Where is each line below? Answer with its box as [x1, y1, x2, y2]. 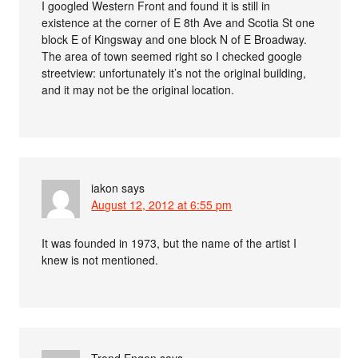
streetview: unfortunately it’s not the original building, [42, 65, 307, 82]
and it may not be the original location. [42, 82, 235, 98]
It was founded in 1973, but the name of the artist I [42, 235, 297, 252]
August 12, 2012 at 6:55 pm [91, 197, 233, 213]
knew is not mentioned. [42, 252, 159, 268]
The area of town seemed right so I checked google [42, 48, 303, 65]
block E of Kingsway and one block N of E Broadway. [42, 31, 308, 48]
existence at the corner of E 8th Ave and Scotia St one [42, 14, 316, 31]
